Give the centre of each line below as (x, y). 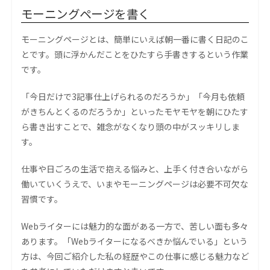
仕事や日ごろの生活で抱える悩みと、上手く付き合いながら (135, 169)
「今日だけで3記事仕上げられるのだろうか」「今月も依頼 (133, 97)
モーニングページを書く (86, 14)
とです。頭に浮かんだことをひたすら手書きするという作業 (135, 55)
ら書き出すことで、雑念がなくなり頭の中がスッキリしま (130, 127)
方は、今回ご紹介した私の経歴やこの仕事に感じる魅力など (135, 256)
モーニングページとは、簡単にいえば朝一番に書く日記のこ (135, 39)
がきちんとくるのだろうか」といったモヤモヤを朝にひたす (135, 112)
